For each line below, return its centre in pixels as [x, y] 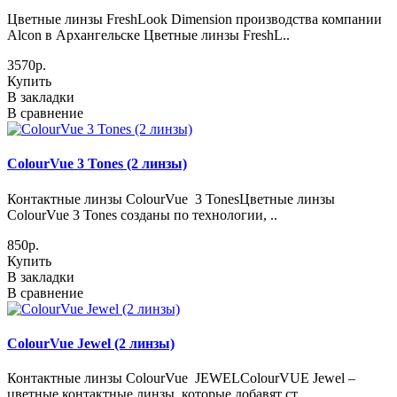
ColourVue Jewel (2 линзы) [91, 343]
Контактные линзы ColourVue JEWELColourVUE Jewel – [181, 378]
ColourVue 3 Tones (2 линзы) [97, 164]
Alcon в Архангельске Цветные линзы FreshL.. [148, 35]
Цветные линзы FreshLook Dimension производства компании [195, 19]
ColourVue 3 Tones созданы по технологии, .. [142, 214]
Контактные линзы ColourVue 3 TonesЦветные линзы [171, 198]
